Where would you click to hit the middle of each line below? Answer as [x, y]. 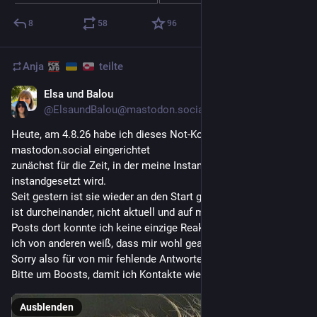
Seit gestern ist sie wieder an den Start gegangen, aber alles [152, 197]
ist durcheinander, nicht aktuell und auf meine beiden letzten [152, 213]
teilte [109, 67]
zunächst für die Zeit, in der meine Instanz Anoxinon [133, 166]
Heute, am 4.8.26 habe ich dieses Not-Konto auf [124, 135]
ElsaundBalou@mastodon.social [130, 110]
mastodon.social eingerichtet [81, 150]
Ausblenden [47, 307]
